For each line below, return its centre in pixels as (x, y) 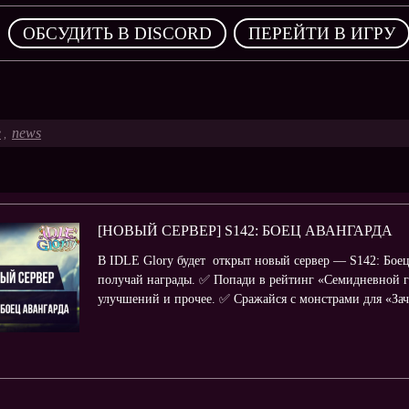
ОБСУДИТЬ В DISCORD (117, 33)
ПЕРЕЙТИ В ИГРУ (321, 33)
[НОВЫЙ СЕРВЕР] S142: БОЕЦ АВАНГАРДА (245, 231)
